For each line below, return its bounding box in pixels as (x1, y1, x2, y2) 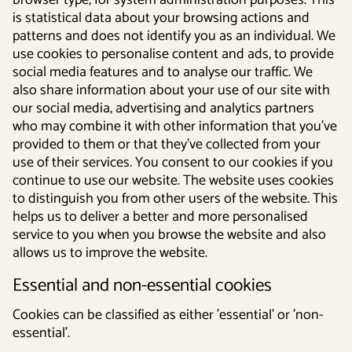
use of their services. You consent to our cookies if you (13, 151, 333, 174)
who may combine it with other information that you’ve (13, 115, 337, 138)
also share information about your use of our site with (13, 79, 330, 102)
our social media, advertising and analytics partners (13, 97, 314, 120)
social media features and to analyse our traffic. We (13, 60, 313, 84)
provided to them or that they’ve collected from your (13, 133, 321, 156)
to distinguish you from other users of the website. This (13, 187, 338, 211)
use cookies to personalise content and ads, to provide (13, 42, 334, 66)
